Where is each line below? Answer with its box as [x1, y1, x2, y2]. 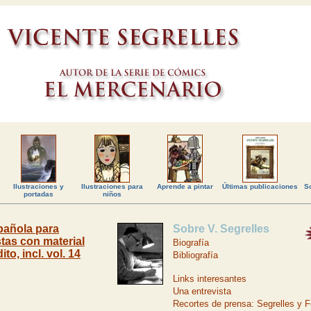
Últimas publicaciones [222, 183, 298, 190]
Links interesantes [173, 274, 246, 284]
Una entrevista [173, 286, 231, 296]
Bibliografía [173, 250, 218, 260]
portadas [23, 190, 53, 198]
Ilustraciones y [12, 183, 64, 190]
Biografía [173, 237, 209, 248]
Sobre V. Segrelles [173, 223, 269, 235]
